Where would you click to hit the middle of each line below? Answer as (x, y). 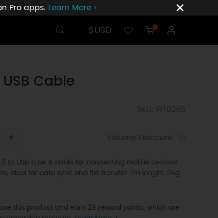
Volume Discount (140, 138)
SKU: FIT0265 (161, 109)
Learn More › (72, 8)
